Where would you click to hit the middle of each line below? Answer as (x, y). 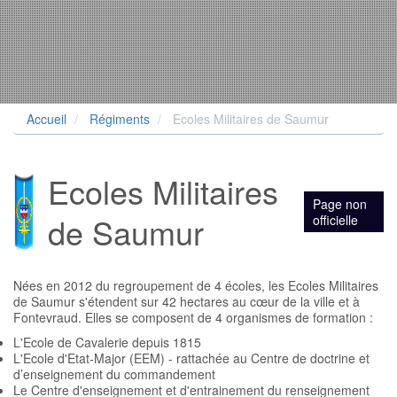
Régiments (120, 119)
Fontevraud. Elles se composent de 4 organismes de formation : (193, 317)
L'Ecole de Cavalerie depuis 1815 (107, 342)
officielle (336, 220)
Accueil (47, 119)
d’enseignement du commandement (114, 374)
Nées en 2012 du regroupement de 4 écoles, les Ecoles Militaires (196, 285)
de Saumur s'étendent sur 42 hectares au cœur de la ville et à (187, 301)
